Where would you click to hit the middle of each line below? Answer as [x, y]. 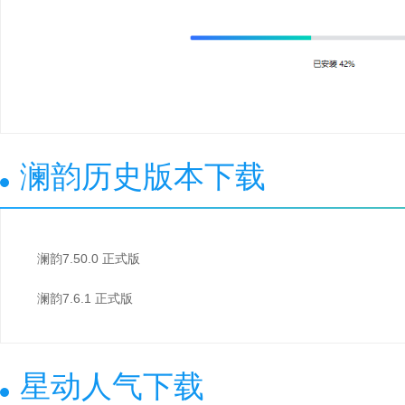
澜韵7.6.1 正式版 [85, 298]
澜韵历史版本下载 [143, 176]
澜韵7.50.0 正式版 [89, 258]
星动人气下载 [112, 386]
